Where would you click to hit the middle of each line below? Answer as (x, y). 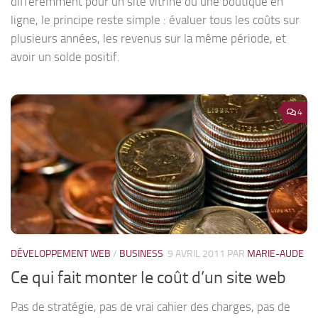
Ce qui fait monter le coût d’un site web (148, 278)
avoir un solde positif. (65, 57)
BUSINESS (141, 253)
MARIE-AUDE (275, 253)
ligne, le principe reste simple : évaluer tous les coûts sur (155, 20)
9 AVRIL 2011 (196, 253)
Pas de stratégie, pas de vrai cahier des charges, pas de (150, 307)
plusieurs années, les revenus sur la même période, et (148, 39)
